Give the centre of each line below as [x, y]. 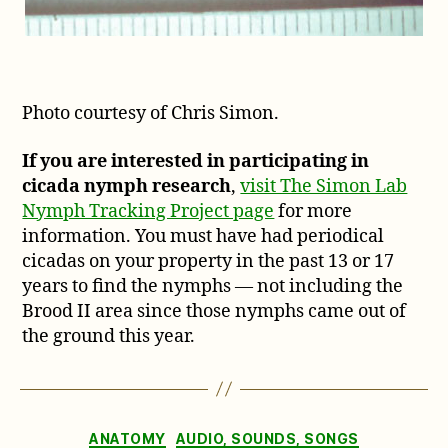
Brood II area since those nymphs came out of [214, 311]
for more [313, 211]
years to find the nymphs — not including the [213, 286]
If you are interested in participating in [196, 161]
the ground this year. [109, 336]
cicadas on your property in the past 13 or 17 [208, 261]
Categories [267, 434]
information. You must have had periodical [203, 236]
